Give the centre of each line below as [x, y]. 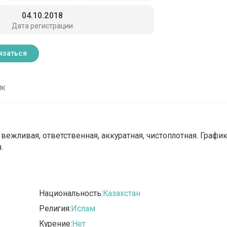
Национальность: [71, 194]
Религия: [55, 209]
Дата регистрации [42, 26]
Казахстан [122, 194]
